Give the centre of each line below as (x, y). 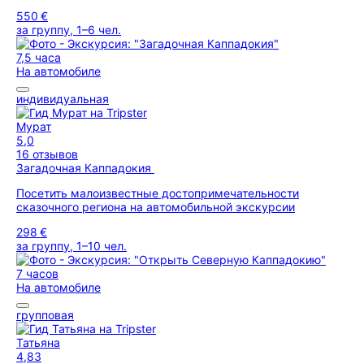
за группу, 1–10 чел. (71, 246)
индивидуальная (63, 99)
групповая (45, 315)
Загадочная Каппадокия (85, 168)
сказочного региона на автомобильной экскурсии (156, 207)
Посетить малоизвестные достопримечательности (158, 193)
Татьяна (38, 342)
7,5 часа (39, 57)
